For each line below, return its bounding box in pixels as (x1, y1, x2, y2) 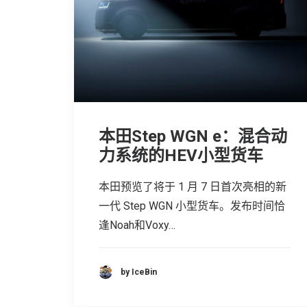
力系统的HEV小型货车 (99, 146, 263, 166)
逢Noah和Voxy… (99, 219, 175, 232)
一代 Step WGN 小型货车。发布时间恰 (99, 199, 285, 213)
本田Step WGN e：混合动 (99, 127, 287, 147)
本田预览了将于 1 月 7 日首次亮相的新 (99, 180, 286, 194)
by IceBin (121, 267, 157, 277)
